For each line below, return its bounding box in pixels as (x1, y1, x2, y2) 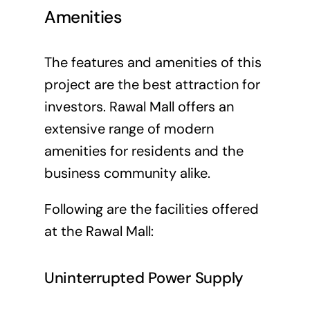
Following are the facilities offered (44, 200, 259, 219)
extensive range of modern (44, 120, 214, 138)
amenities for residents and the (44, 142, 244, 161)
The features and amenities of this (44, 53, 262, 72)
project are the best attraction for (44, 75, 260, 94)
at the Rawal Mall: (44, 222, 154, 241)
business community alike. (44, 164, 210, 183)
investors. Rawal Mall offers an (44, 98, 234, 116)
